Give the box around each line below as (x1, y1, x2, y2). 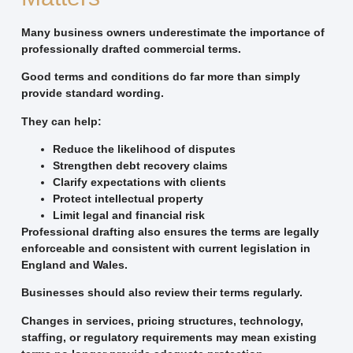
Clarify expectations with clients (52, 175, 226, 188)
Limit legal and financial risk (52, 208, 205, 221)
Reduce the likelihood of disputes (52, 142, 236, 155)
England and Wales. (20, 258, 128, 271)
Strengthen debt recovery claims (52, 158, 228, 172)
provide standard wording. (20, 87, 164, 100)
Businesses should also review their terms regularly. (20, 286, 303, 299)
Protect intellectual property (52, 191, 203, 205)
